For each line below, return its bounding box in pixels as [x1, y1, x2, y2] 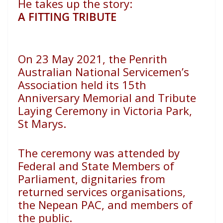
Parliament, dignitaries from [18, 171, 165, 187]
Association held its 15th [18, 77, 146, 93]
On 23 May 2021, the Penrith [18, 51, 167, 67]
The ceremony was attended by [18, 145, 180, 161]
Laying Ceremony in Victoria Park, [18, 103, 192, 118]
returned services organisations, [18, 184, 186, 200]
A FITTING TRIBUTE [18, 9, 116, 24]
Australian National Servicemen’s [18, 64, 189, 80]
